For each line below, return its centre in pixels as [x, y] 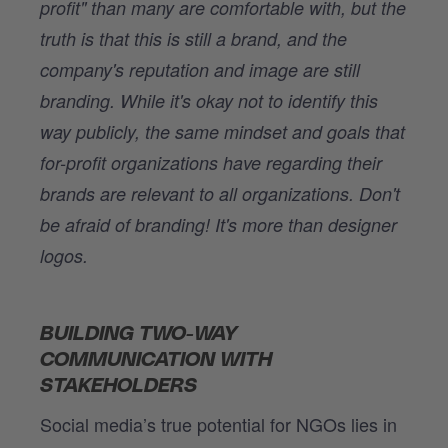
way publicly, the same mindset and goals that [222, 131]
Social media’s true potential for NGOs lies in [218, 423]
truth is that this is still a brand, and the [193, 38]
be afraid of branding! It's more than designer [218, 224]
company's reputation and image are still [200, 69]
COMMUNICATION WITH [156, 359]
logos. [64, 255]
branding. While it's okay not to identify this [209, 100]
